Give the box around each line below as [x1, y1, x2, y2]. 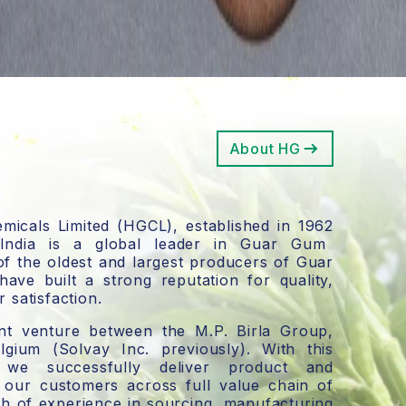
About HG [228, 139, 301, 158]
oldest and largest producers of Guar [47, 252, 333, 271]
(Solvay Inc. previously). [41, 339, 262, 358]
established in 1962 [186, 216, 334, 235]
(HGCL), [110, 216, 187, 235]
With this [262, 339, 333, 358]
